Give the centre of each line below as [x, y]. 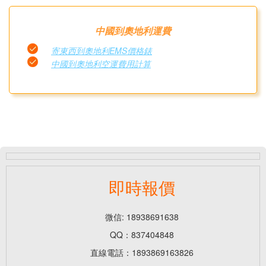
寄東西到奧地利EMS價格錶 [102, 50]
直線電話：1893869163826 [142, 253]
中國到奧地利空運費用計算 [101, 63]
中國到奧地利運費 [133, 30]
